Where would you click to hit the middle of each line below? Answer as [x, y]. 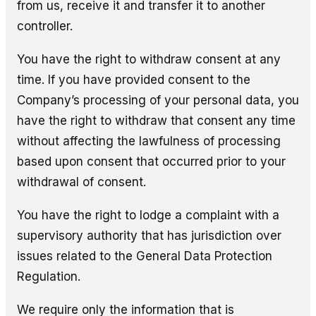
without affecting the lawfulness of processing [149, 141]
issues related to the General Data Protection [145, 256]
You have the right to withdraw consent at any [149, 59]
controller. [45, 26]
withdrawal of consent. [81, 182]
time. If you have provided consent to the [134, 79]
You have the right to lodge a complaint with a [148, 215]
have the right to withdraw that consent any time [156, 120]
